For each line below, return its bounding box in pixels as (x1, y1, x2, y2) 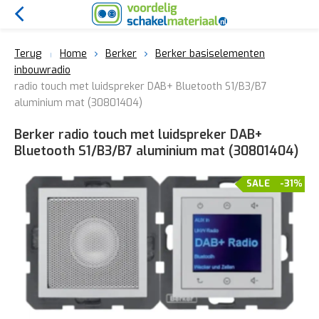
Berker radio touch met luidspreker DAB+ (14, 126, 262, 143)
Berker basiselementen (155, 47, 265, 61)
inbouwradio (14, 63, 70, 77)
